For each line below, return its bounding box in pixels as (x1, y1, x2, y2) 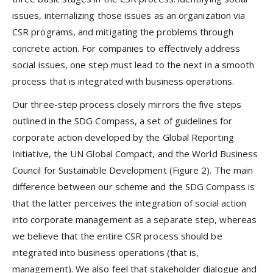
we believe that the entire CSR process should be (12, 230, 222, 243)
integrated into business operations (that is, (12, 246, 199, 259)
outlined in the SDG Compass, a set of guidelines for (12, 115, 232, 127)
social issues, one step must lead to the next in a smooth (12, 58, 255, 71)
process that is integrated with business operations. (12, 75, 234, 88)
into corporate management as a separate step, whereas (12, 213, 257, 226)
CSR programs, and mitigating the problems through (12, 26, 233, 38)
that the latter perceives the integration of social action (12, 197, 247, 210)
